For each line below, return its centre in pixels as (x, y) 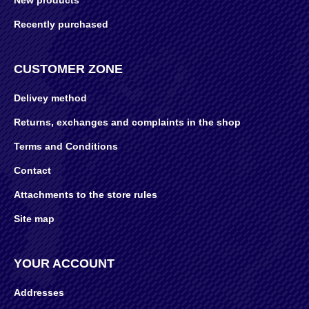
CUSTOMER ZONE (68, 69)
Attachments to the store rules (86, 195)
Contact (32, 171)
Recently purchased (61, 24)
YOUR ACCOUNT (64, 264)
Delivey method (50, 98)
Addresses (39, 293)
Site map (34, 219)
